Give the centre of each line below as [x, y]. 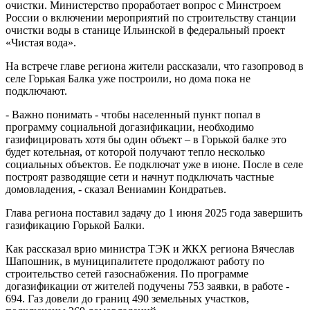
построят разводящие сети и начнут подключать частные [140, 177]
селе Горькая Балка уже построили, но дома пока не [128, 79]
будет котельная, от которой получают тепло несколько [135, 152]
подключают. [36, 91]
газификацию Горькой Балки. [75, 225]
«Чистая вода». [41, 43]
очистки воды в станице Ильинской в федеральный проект [145, 30]
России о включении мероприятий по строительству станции [151, 18]
